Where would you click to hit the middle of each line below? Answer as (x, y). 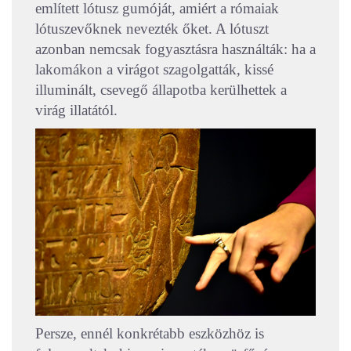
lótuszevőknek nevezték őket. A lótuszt (152, 29)
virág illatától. (76, 110)
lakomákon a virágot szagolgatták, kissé (154, 70)
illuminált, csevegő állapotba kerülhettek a (161, 90)
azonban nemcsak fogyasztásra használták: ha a (175, 49)
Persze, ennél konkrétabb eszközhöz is (150, 334)
